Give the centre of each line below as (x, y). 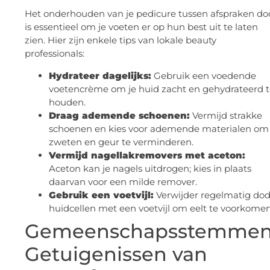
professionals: (55, 54)
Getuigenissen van (116, 254)
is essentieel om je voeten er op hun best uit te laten (141, 27)
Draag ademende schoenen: (119, 115)
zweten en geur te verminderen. (121, 142)
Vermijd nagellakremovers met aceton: (147, 155)
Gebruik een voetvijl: (101, 195)
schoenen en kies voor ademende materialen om (159, 128)
